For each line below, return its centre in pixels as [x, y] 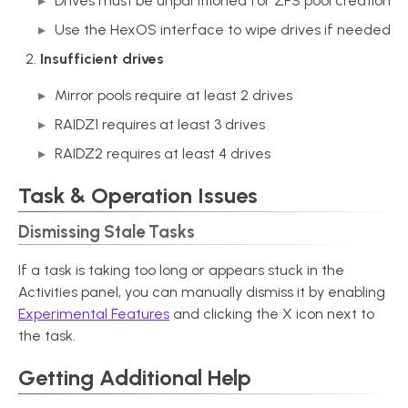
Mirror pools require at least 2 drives [173, 95]
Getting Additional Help [135, 377]
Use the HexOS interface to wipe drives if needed [223, 30]
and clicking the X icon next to [272, 314]
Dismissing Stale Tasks [107, 232]
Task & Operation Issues [138, 195]
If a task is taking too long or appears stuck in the [181, 270]
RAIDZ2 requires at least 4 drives [163, 153]
